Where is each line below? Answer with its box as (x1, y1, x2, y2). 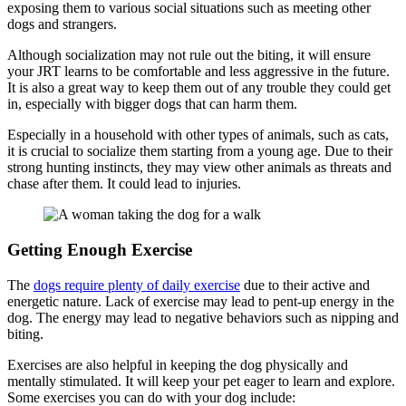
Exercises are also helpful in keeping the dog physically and (7, 356, 348, 372)
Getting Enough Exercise (7, 239, 192, 259)
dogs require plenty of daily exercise (34, 276, 240, 293)
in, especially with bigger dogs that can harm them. (7, 96, 297, 112)
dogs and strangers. (7, 16, 117, 33)
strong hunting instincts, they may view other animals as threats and (7, 159, 391, 176)
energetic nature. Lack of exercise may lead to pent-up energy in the (7, 293, 394, 309)
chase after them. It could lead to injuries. (7, 176, 241, 192)
